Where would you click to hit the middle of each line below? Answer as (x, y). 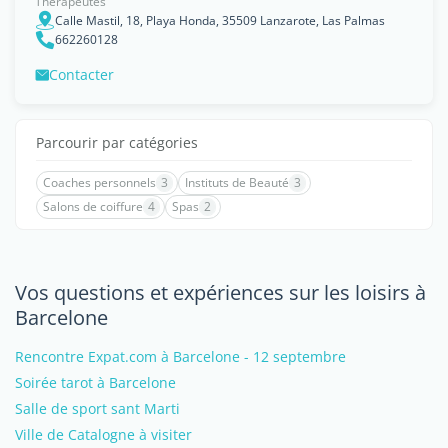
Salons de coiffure (93, 206)
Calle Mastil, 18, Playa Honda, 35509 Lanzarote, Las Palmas (220, 20)
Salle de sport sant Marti (97, 408)
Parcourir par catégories (117, 142)
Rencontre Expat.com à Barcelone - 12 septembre (180, 356)
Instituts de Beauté (237, 182)
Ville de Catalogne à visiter (103, 434)
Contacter (81, 74)
